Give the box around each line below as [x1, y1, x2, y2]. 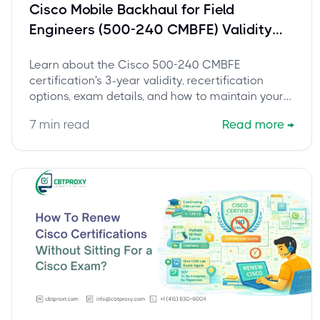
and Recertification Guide [29, 41, 200, 58]
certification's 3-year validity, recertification [29, 74, 264, 87]
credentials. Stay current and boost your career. [29, 105, 283, 119]
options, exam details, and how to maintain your [29, 89, 284, 103]
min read [36, 117, 90, 131]
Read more [222, 117, 285, 131]
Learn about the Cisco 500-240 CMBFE [29, 58, 241, 71]
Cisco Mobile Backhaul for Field [29, 1, 234, 18]
